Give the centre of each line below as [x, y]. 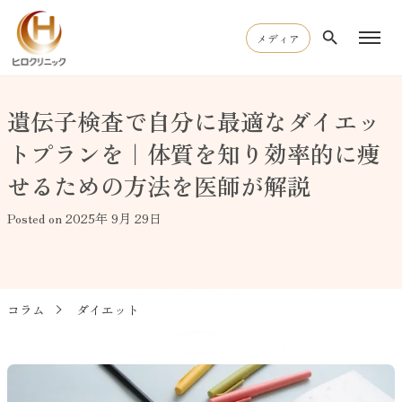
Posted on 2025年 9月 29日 [84, 218]
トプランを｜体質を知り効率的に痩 [194, 153]
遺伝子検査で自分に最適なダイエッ [194, 121]
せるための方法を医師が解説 [159, 185]
